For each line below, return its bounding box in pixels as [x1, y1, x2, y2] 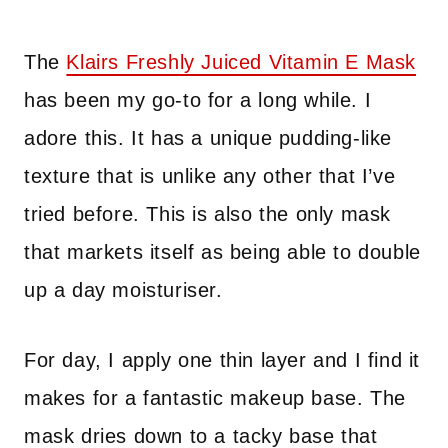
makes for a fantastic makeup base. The [24, 387, 406, 409]
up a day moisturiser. [24, 279, 223, 301]
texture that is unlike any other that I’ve [24, 165, 396, 187]
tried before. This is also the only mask [24, 203, 392, 225]
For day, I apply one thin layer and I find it [24, 349, 421, 371]
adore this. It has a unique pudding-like [24, 127, 393, 149]
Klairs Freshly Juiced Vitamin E [66, 51, 360, 73]
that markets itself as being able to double [24, 241, 421, 263]
